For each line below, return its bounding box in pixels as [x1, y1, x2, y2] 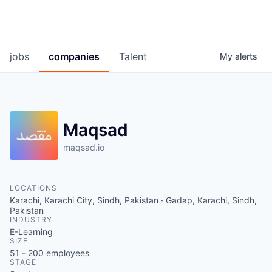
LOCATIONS [10, 183, 57, 193]
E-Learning [10, 226, 53, 237]
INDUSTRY [10, 215, 52, 225]
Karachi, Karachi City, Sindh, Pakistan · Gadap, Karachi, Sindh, [10, 195, 257, 206]
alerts [235, 51, 257, 62]
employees [44, 248, 89, 259]
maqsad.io [63, 142, 104, 153]
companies [49, 50, 100, 63]
